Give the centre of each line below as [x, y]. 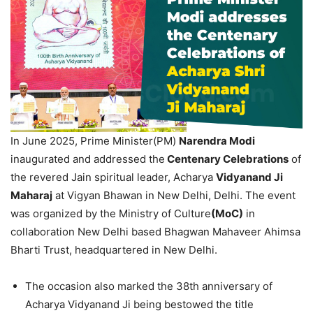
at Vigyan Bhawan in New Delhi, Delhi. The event [174, 195]
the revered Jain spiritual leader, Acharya [113, 177]
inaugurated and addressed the [88, 159]
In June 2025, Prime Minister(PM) [95, 140]
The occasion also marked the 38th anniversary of [149, 286]
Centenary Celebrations [227, 159]
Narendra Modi [217, 140]
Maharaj [31, 195]
